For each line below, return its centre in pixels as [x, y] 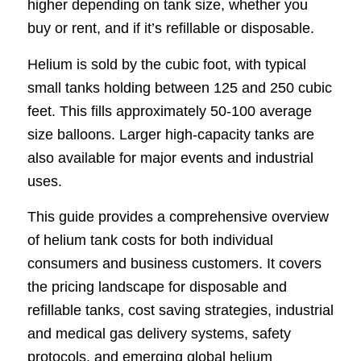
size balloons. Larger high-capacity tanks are [170, 134]
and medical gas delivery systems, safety [159, 333]
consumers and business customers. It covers [174, 263]
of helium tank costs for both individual [150, 240]
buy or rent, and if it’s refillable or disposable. [170, 29]
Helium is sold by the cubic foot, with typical [166, 64]
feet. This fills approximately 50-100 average [169, 111]
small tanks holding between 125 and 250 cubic [179, 87]
